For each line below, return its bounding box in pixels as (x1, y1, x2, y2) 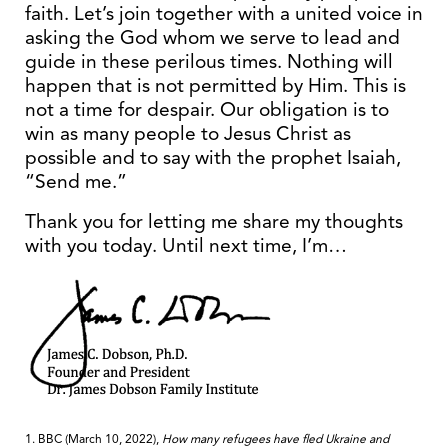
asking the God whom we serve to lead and (25, 25, 400, 50)
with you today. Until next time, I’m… (25, 233, 347, 258)
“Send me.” (25, 169, 127, 194)
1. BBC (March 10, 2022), (25, 430, 162, 446)
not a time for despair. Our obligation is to (25, 97, 389, 122)
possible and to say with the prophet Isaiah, (25, 145, 401, 170)
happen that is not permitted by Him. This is (25, 73, 406, 98)
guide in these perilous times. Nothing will (25, 49, 393, 74)
